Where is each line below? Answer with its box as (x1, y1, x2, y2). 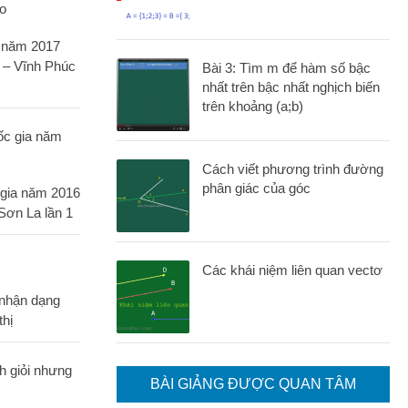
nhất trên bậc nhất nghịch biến (202, 79, 380, 95)
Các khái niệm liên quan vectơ (202, 262, 382, 278)
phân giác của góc (202, 180, 311, 196)
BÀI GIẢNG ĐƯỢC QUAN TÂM (150, 376, 356, 392)
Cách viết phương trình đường (202, 161, 383, 177)
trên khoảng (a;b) (202, 98, 303, 114)
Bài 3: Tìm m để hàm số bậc (202, 60, 371, 76)
